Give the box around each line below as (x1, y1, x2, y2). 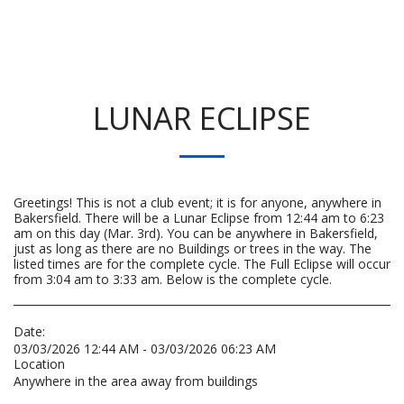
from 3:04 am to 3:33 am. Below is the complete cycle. (14, 271, 332, 288)
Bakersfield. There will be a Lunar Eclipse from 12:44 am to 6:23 (14, 209, 384, 226)
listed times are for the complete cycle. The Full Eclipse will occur (14, 255, 390, 272)
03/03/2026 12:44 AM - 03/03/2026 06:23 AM (14, 340, 276, 357)
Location (14, 355, 65, 372)
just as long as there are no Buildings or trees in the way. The (14, 240, 372, 257)
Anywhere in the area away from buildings (14, 372, 258, 390)
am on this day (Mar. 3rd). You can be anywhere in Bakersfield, (14, 225, 378, 242)
